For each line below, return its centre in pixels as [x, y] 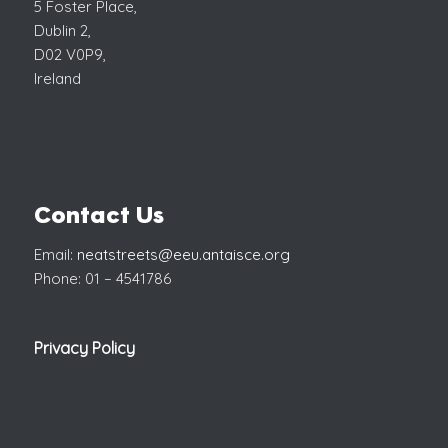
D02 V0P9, [69, 54]
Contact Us [98, 217]
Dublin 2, [62, 30]
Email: [55, 254]
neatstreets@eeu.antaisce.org [183, 254]
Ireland [57, 78]
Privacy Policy [84, 347]
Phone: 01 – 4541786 [102, 278]
